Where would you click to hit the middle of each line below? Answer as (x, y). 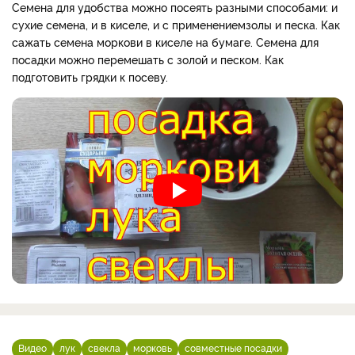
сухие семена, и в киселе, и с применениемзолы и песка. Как (176, 24)
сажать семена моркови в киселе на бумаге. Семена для (165, 41)
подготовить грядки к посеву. (92, 76)
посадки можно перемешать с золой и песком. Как (148, 59)
